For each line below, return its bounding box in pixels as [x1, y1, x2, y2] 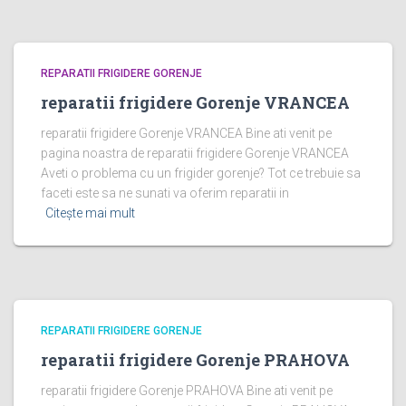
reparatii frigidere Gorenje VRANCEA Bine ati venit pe [41, 126, 332, 140]
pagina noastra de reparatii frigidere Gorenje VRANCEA [41, 146, 349, 160]
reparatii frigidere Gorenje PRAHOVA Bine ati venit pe [41, 383, 333, 398]
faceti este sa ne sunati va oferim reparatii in [41, 186, 289, 200]
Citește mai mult [45, 206, 135, 220]
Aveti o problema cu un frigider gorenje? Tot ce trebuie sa [41, 166, 361, 180]
